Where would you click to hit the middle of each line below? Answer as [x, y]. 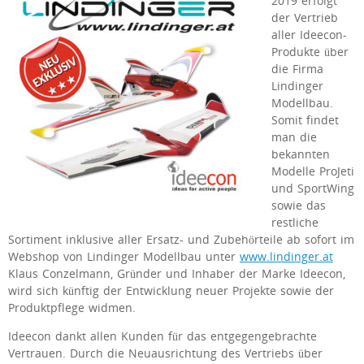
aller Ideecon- [309, 35]
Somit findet [305, 121]
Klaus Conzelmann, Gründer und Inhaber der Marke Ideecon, [177, 274]
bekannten [301, 155]
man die [294, 138]
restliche [295, 223]
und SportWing [313, 189]
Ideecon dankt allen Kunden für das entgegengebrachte [162, 336]
